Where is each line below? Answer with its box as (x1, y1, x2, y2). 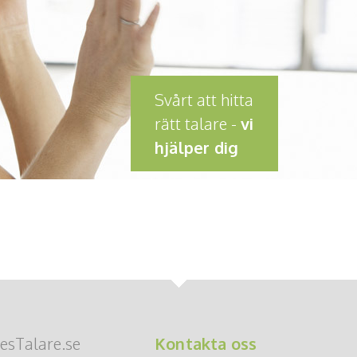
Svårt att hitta (155, 89, 253, 110)
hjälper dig (155, 137, 239, 158)
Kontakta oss (154, 333, 257, 354)
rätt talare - (155, 113, 241, 134)
